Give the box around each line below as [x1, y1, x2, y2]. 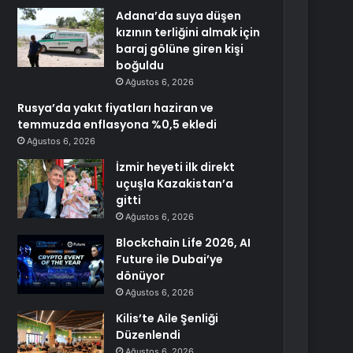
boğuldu [116, 58, 165, 73]
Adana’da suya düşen [116, 8, 242, 24]
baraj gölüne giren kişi [116, 41, 244, 57]
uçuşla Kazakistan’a [116, 176, 234, 191]
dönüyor [116, 268, 165, 284]
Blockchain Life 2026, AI [116, 235, 251, 251]
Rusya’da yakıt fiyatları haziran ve [17, 100, 214, 116]
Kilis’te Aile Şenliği [116, 310, 219, 326]
